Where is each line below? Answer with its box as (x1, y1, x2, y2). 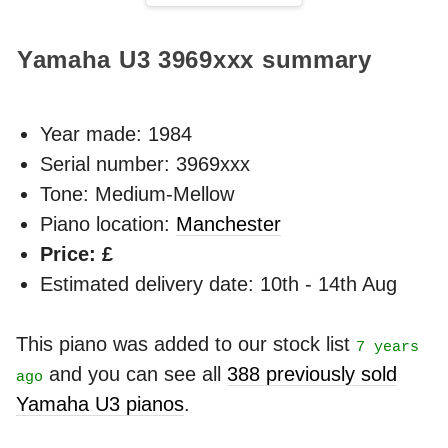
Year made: (40, 122, 148, 145)
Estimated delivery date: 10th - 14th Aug (40, 272, 397, 295)
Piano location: (40, 212, 176, 235)
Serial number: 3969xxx (40, 152, 250, 175)
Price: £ (40, 242, 113, 265)
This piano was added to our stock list (16, 332, 356, 355)
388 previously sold (227, 362, 397, 385)
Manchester (176, 212, 281, 235)
